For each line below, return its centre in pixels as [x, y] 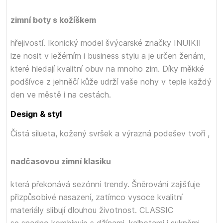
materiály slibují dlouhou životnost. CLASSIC [92, 210]
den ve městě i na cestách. [61, 95]
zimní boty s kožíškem [53, 20]
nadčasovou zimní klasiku [61, 161]
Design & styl [36, 114]
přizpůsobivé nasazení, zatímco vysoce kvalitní [97, 197]
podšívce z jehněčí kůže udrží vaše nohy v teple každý [111, 82]
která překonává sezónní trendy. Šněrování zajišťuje [105, 184]
